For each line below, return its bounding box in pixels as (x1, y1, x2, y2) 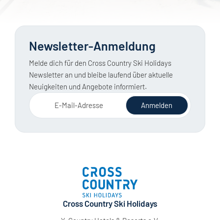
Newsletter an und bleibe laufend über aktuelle (29, 70, 173, 79)
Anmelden (141, 100, 173, 110)
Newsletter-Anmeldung (29, 38, 156, 53)
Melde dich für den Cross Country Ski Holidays (29, 58, 171, 67)
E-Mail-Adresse (54, 100, 103, 110)
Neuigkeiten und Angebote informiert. (29, 82, 147, 91)
